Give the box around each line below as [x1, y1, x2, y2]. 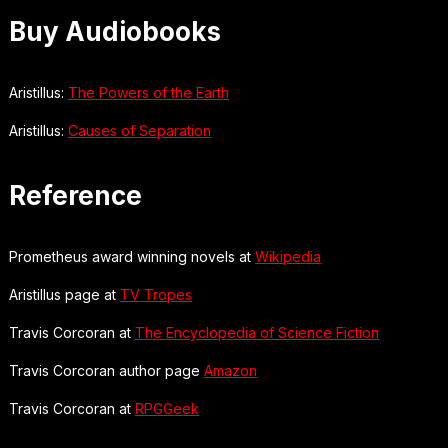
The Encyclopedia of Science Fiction [134, 323, 379, 341]
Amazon [203, 361, 257, 379]
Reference [8, 179, 142, 211]
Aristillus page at [8, 285, 120, 303]
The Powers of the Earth [67, 83, 229, 101]
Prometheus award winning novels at [8, 247, 255, 265]
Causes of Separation [67, 121, 211, 139]
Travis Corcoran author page [8, 361, 204, 379]
